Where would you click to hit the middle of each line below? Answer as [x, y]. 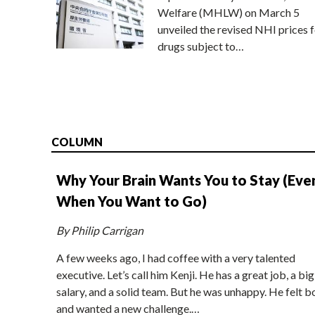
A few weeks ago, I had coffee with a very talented [175, 257]
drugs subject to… [200, 46]
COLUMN [77, 141]
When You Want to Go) [131, 201]
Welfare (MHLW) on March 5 [228, 12]
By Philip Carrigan [99, 230]
